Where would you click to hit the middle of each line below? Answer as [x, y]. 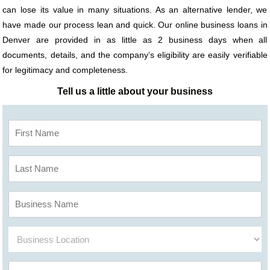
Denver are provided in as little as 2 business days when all [135, 40]
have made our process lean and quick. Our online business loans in [135, 25]
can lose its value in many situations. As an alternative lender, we [135, 10]
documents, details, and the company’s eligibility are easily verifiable [135, 55]
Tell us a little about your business [135, 92]
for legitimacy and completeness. [65, 70]
